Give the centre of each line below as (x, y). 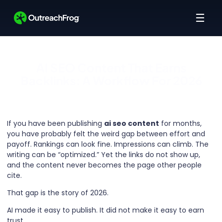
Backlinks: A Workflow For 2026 (111, 80)
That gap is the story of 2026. (58, 193)
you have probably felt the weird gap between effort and (106, 134)
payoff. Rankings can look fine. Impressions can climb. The (108, 144)
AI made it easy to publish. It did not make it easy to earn (106, 210)
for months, (180, 123)
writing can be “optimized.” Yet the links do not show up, (104, 155)
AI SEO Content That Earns (111, 67)
